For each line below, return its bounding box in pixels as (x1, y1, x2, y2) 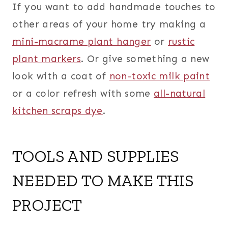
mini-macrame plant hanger (12, 36, 151, 48)
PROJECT (12, 195, 82, 215)
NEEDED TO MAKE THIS (12, 171, 194, 191)
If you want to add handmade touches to (12, 1, 216, 13)
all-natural (154, 88, 206, 100)
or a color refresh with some (12, 88, 154, 100)
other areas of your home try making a (12, 18, 206, 31)
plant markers (12, 53, 81, 65)
